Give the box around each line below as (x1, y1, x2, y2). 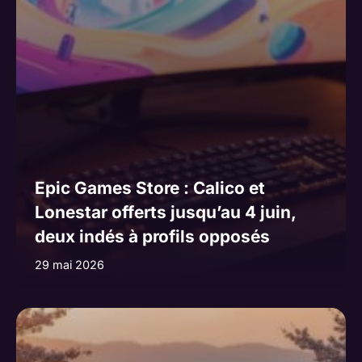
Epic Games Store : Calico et (34, 178, 265, 199)
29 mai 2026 (34, 258, 104, 272)
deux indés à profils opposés (34, 226, 270, 247)
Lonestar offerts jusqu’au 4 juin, (34, 202, 296, 223)
